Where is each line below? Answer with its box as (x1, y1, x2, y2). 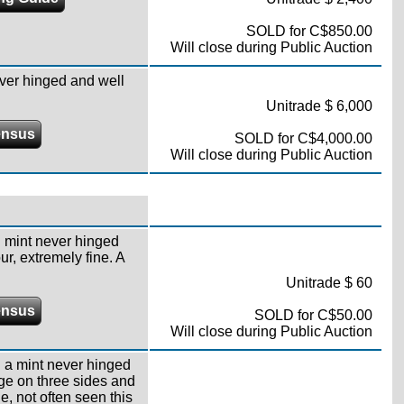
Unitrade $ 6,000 (265, 98, 372, 114)
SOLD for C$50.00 (253, 308, 372, 323)
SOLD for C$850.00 (245, 23, 372, 39)
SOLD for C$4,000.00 (234, 131, 372, 146)
